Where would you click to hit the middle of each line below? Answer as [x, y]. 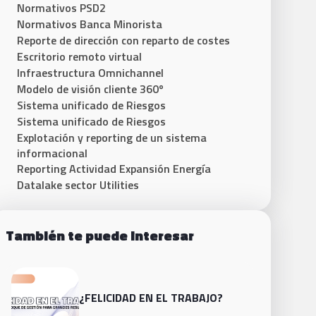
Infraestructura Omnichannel [90, 73]
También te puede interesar [100, 236]
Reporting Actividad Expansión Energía [114, 169]
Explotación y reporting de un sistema [112, 138]
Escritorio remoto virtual [79, 57]
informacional [52, 153]
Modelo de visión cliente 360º [90, 89]
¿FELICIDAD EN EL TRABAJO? [151, 298]
